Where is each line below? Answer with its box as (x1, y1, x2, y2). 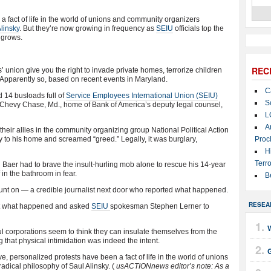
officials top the (173, 24, 224, 33)
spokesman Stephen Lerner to (110, 202, 209, 211)
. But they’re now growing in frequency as (19, 24, 156, 33)
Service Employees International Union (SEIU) (66, 91, 218, 100)
